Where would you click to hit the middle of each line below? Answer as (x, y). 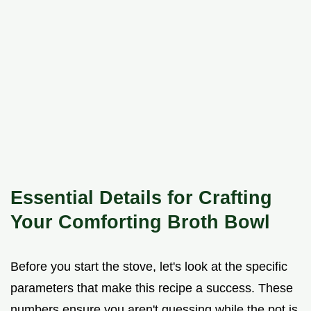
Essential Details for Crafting (141, 197)
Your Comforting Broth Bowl (140, 221)
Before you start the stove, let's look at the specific (149, 266)
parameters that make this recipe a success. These (152, 288)
